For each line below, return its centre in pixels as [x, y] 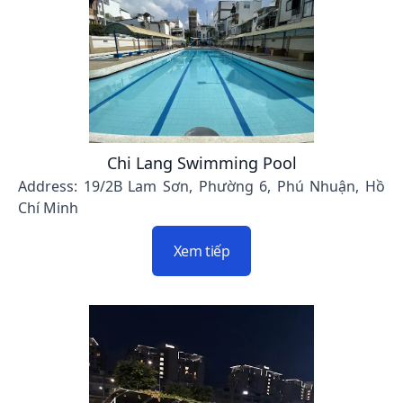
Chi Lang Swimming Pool [201, 163]
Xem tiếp [201, 251]
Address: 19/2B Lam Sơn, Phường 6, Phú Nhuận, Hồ [201, 187]
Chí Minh [48, 208]
